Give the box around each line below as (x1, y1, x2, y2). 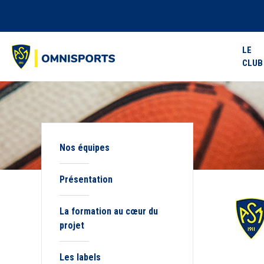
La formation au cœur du (60, 206, 158, 217)
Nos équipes (60, 142, 110, 153)
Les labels (60, 252, 101, 263)
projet (60, 220, 84, 231)
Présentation (60, 174, 113, 185)
